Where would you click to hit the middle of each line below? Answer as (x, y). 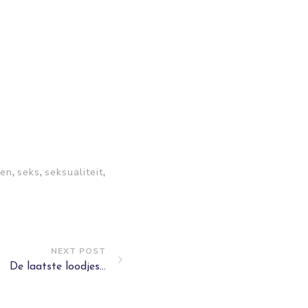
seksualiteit (74, 172)
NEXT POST (78, 251)
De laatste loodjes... (58, 267)
